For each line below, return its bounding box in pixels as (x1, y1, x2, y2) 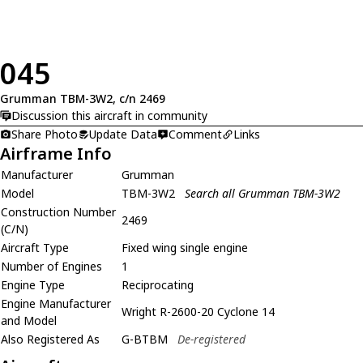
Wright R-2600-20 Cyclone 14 (122, 303, 275, 319)
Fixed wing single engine (122, 239, 248, 255)
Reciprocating (122, 276, 194, 293)
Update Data (89, 126, 157, 142)
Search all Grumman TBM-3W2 (185, 185, 340, 201)
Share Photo (11, 126, 78, 142)
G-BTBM (122, 331, 168, 347)
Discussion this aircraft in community (11, 108, 207, 124)
